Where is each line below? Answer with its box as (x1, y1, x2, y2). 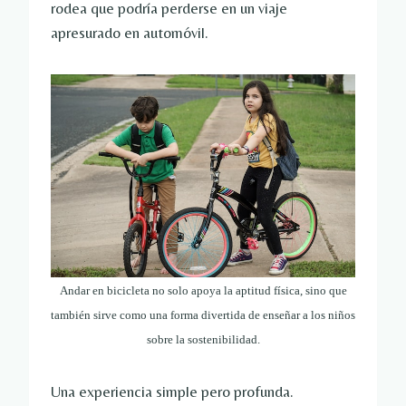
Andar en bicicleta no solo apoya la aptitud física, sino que (59, 284, 347, 298)
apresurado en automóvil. (51, 24, 208, 43)
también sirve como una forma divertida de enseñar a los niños (51, 308, 355, 323)
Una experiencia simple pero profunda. (51, 382, 294, 401)
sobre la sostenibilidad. (146, 333, 260, 347)
